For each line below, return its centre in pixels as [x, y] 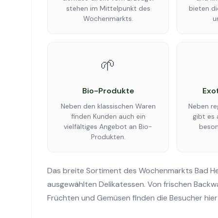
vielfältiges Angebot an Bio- [108, 127]
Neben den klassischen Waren [108, 106]
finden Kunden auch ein [108, 116]
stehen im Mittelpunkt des [108, 8]
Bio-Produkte [108, 91]
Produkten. [108, 137]
